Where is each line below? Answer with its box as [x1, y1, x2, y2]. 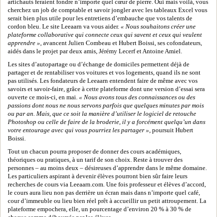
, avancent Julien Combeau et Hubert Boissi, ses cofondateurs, [40, 40, 202, 46]
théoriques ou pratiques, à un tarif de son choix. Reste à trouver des [8, 156, 183, 163]
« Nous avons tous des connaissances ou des [79, 94, 195, 101]
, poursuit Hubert [149, 127, 193, 134]
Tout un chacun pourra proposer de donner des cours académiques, [8, 148, 181, 155]
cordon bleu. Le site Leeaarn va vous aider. [8, 23, 121, 30]
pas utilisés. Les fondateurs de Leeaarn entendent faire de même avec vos [8, 77, 198, 84]
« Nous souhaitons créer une [121, 23, 196, 30]
